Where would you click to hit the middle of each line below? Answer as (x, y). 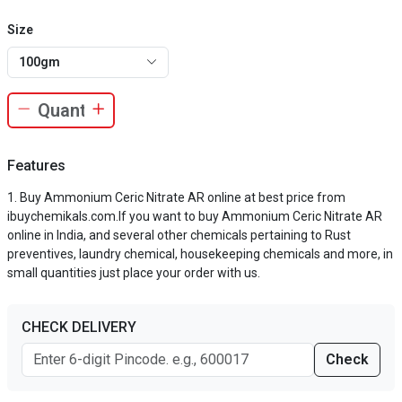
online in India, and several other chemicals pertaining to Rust (179, 235)
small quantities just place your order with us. (134, 273)
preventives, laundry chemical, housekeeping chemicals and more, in (200, 254)
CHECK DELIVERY (79, 327)
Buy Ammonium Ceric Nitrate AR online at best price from (183, 197)
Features (36, 166)
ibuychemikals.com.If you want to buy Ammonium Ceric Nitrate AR (195, 216)
